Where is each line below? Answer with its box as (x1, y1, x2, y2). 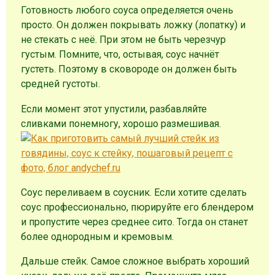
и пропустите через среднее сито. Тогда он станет (21, 215, 249, 228)
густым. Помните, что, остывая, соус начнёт (21, 48, 220, 61)
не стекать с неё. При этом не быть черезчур (21, 34, 227, 46)
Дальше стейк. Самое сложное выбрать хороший (21, 255, 250, 267)
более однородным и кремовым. (21, 230, 174, 242)
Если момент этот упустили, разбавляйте (21, 103, 207, 115)
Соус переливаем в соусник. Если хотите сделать (21, 186, 247, 198)
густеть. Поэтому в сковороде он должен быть (21, 63, 238, 76)
